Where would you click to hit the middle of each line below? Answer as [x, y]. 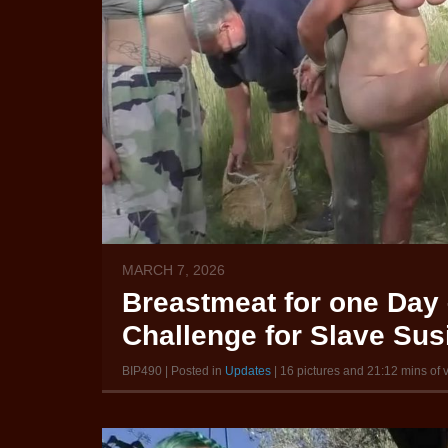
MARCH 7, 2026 [173, 270]
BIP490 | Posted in [173, 371]
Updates [248, 371]
